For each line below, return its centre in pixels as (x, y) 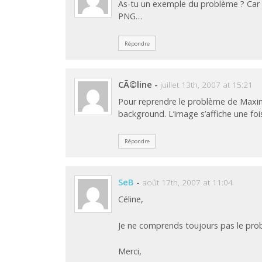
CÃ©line (135, 84)
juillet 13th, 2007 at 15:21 (207, 85)
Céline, (131, 199)
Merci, (130, 251)
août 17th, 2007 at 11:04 (188, 182)
